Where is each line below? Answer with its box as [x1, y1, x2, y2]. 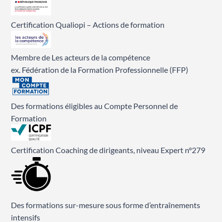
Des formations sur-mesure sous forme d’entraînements [11, 200, 201, 210]
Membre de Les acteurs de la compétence [11, 52, 151, 62]
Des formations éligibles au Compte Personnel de [11, 101, 178, 111]
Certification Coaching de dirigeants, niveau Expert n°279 [11, 145, 206, 155]
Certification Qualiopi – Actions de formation [11, 19, 165, 29]
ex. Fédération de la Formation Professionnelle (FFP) [11, 64, 189, 74]
